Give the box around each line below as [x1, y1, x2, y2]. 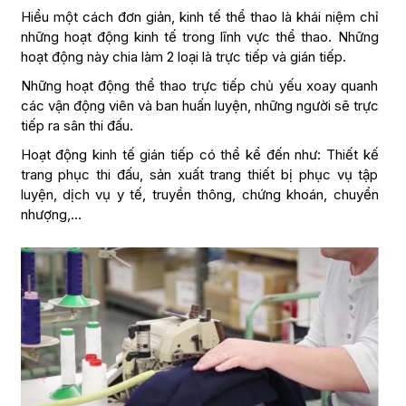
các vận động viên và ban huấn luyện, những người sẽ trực [20, 97, 379, 114]
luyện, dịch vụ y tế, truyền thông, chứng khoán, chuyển [20, 186, 379, 203]
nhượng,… [20, 206, 82, 223]
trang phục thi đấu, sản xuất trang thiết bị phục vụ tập [20, 166, 379, 183]
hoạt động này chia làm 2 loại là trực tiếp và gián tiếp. [20, 48, 346, 65]
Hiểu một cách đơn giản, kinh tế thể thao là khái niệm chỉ [20, 8, 379, 25]
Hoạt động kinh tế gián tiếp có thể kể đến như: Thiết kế [20, 146, 379, 163]
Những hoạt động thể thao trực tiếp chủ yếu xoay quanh [20, 77, 379, 94]
